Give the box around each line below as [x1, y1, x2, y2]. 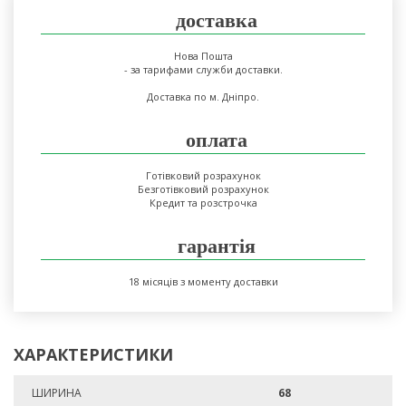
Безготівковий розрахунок [137, 182, 269, 196]
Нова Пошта [173, 49, 233, 63]
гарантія [178, 235, 256, 257]
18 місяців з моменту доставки [128, 275, 278, 288]
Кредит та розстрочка [149, 196, 257, 209]
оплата [186, 129, 247, 151]
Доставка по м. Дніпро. [147, 90, 259, 103]
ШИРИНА [32, 385, 82, 401]
